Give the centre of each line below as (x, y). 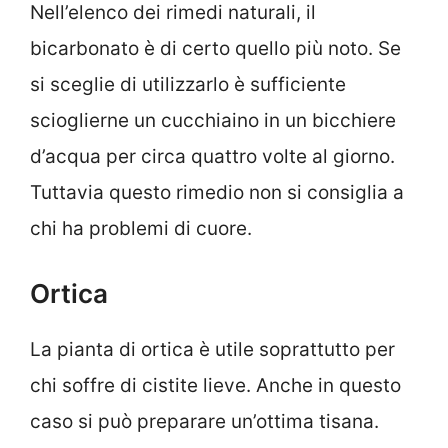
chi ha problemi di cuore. (141, 229)
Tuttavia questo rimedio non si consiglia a (217, 193)
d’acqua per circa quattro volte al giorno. (212, 157)
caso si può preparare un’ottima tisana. (204, 421)
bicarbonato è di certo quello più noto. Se (215, 49)
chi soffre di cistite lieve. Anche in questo (215, 385)
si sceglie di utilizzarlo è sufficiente (188, 85)
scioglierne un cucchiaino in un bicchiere (213, 121)
